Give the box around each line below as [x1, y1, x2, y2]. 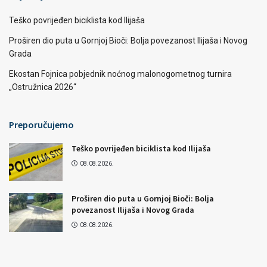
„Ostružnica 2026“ [9, 82, 76, 92]
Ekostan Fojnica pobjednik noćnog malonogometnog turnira [9, 69, 232, 79]
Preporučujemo [9, 119, 74, 131]
